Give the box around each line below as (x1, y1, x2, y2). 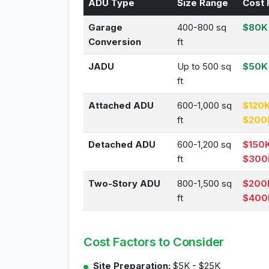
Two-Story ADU (88, 178, 160, 189)
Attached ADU (88, 100, 154, 111)
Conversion (88, 36, 141, 47)
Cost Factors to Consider (83, 235, 225, 249)
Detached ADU (88, 139, 156, 150)
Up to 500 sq (177, 61, 231, 72)
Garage (88, 22, 122, 33)
